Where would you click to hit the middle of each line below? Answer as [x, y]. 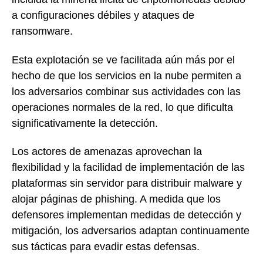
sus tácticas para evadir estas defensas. [106, 247]
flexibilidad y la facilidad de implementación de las [128, 168]
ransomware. [42, 31]
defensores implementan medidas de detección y [127, 215]
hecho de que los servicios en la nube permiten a [127, 75]
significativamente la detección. [85, 123]
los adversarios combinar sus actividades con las [126, 91]
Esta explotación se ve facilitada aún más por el [123, 60]
